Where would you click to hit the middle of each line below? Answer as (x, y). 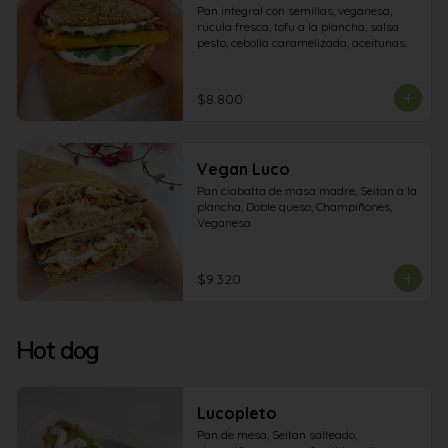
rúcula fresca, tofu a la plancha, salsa (297, 26)
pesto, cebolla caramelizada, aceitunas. (301, 42)
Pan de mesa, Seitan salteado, (276, 434)
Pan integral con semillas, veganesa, (294, 10)
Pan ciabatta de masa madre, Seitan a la (306, 190)
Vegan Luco (243, 169)
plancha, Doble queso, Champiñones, (294, 206)
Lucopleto (236, 413)
